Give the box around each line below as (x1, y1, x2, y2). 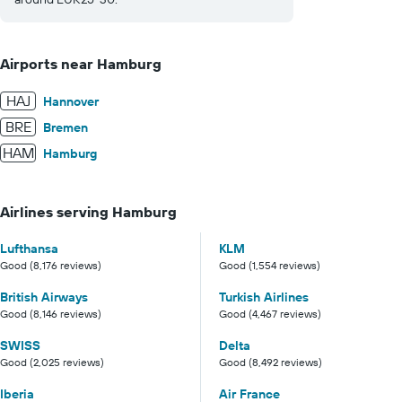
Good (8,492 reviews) (219, 354, 322, 369)
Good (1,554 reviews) (219, 258, 320, 272)
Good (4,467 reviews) (219, 306, 321, 320)
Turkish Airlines (219, 288, 309, 305)
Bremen (43, 119, 88, 136)
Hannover (43, 93, 99, 110)
